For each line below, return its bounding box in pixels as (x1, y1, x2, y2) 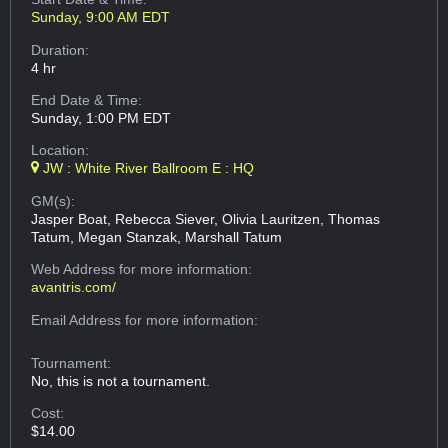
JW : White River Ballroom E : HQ (39, 160, 255, 177)
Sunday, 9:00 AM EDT (31, 9, 171, 26)
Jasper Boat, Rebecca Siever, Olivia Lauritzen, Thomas (31, 210, 381, 227)
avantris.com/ (31, 279, 117, 296)
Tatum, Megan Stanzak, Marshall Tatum (31, 228, 283, 245)
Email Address (31, 311, 126, 328)
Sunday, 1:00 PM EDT (31, 110, 172, 127)
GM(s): (31, 192, 76, 209)
